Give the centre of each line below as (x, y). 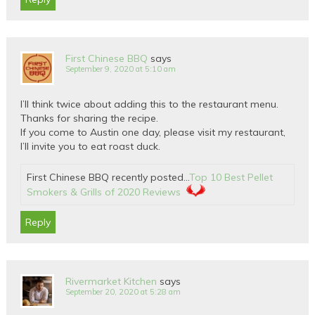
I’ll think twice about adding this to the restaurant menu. (150, 104)
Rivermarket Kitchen (111, 282)
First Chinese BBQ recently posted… (108, 178)
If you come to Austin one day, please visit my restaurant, (153, 133)
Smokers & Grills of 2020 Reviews (104, 192)
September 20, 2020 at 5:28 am (123, 292)
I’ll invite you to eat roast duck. (91, 147)
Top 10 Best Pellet (231, 178)
